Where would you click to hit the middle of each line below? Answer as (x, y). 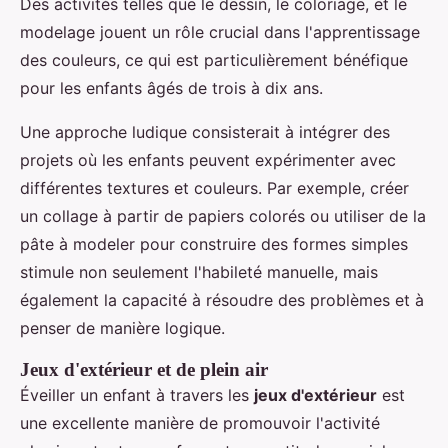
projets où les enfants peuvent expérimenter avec (208, 159)
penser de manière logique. (122, 327)
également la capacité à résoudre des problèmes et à (222, 299)
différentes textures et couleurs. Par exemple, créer (214, 187)
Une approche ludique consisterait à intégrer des (205, 131)
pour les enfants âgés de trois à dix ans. (171, 87)
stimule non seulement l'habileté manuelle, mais (199, 271)
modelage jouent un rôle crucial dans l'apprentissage (220, 31)
